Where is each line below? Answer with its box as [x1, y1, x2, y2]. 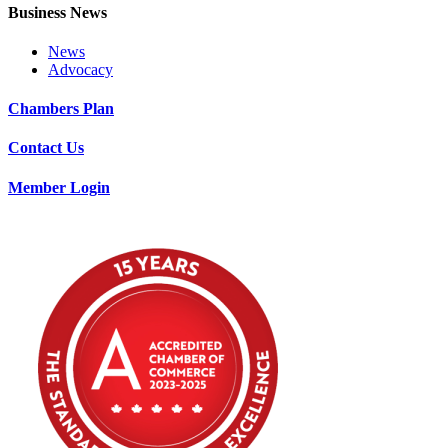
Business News [8, 3, 107, 21]
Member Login [8, 178, 110, 196]
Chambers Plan [8, 100, 114, 118]
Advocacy [48, 60, 113, 78]
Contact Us [8, 139, 84, 157]
